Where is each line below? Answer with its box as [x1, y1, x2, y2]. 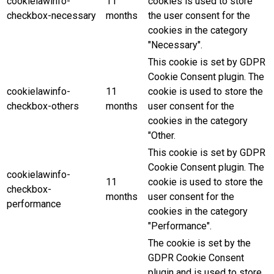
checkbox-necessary [7, 9, 96, 21]
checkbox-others [7, 100, 79, 112]
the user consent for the [148, 9, 250, 21]
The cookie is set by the [148, 237, 251, 249]
